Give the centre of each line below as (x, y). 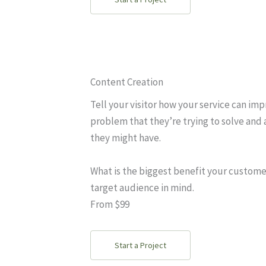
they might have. (126, 138)
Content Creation (127, 82)
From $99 (110, 204)
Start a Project (140, 245)
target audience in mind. (142, 188)
